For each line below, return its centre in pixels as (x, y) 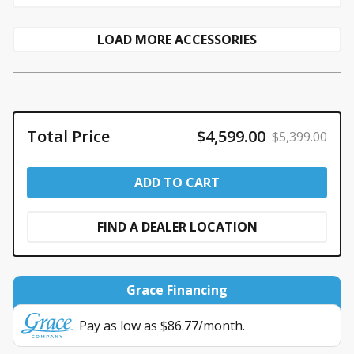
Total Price (68, 136)
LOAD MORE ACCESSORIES (177, 39)
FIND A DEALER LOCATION (177, 226)
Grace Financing (177, 290)
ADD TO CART (177, 182)
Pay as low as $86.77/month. (162, 325)
